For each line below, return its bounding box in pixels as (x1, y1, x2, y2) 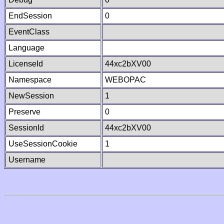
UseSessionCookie (8, 139, 77, 148)
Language (8, 43, 44, 52)
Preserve (8, 107, 40, 116)
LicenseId (8, 59, 43, 68)
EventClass (8, 27, 49, 36)
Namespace (8, 75, 51, 84)
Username (8, 155, 45, 164)
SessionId (8, 123, 44, 132)
